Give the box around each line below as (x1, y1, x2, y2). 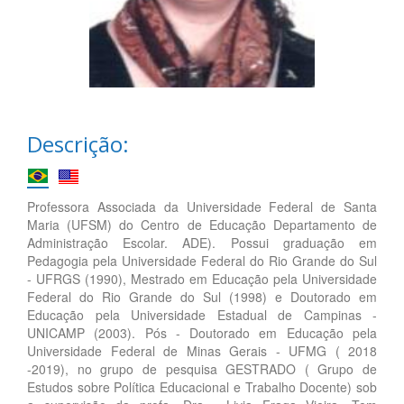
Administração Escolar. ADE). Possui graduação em (27, 233, 377, 252)
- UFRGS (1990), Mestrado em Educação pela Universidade (27, 269, 377, 288)
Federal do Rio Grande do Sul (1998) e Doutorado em (27, 287, 377, 306)
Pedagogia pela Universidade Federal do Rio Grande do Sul (27, 251, 377, 270)
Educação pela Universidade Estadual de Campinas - (27, 305, 377, 324)
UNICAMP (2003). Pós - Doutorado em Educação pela (27, 323, 377, 342)
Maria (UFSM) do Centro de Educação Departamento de (27, 215, 377, 234)
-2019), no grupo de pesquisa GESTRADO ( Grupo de (27, 359, 377, 378)
